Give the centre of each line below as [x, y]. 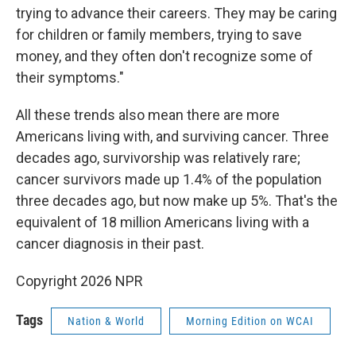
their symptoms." [70, 78]
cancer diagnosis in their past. [110, 244]
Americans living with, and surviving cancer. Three [172, 137]
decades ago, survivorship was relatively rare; [158, 158]
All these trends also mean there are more [148, 115]
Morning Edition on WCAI [250, 321]
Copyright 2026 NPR [79, 281]
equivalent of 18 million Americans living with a [163, 222]
